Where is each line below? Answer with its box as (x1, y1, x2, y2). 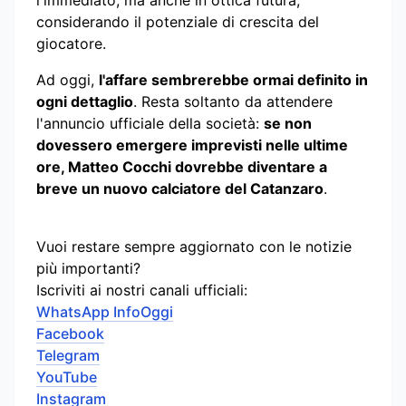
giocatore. (36, 34, 106, 53)
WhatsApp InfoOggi (36, 303, 173, 321)
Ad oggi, (36, 71, 99, 89)
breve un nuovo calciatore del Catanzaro (36, 179, 324, 198)
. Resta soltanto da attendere (133, 92, 333, 111)
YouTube (36, 368, 97, 386)
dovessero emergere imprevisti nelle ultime (36, 136, 348, 154)
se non (264, 114, 312, 132)
